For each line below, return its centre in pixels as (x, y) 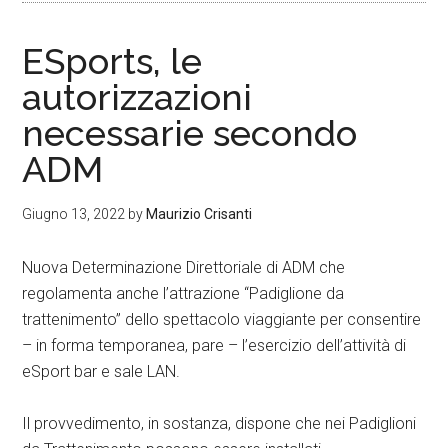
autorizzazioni (137, 97)
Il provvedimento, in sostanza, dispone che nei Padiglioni (219, 423)
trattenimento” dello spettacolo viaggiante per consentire (222, 319)
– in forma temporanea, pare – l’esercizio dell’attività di (214, 345)
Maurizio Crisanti (199, 214)
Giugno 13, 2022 (74, 214)
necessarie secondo (190, 133)
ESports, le (112, 61)
